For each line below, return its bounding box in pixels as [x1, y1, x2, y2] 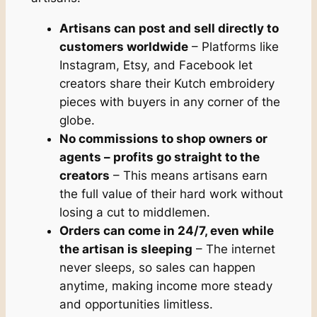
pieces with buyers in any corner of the [59, 94, 280, 109]
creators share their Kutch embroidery [59, 76, 275, 91]
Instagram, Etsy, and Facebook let [59, 57, 253, 72]
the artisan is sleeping [59, 241, 192, 256]
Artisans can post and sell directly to [59, 21, 279, 35]
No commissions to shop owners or [59, 131, 267, 146]
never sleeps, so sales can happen [59, 260, 255, 275]
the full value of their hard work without [59, 186, 283, 201]
